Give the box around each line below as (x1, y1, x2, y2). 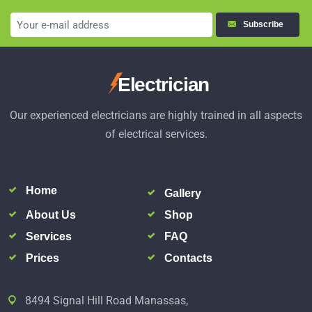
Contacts (164, 252, 212, 265)
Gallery (164, 187, 201, 200)
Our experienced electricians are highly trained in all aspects (10, 109, 302, 123)
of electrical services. (104, 127, 208, 141)
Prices (26, 252, 59, 265)
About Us (26, 209, 76, 221)
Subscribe (243, 19, 288, 29)
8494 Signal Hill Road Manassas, (25, 294, 188, 308)
